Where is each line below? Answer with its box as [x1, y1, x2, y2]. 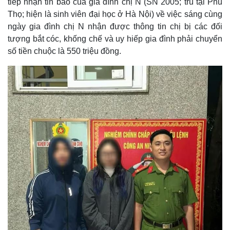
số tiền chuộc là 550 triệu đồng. [8, 47, 121, 55]
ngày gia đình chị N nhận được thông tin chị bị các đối [8, 22, 222, 31]
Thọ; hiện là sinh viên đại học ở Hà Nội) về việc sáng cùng [8, 10, 222, 18]
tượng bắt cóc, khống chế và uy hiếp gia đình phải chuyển [8, 34, 222, 43]
